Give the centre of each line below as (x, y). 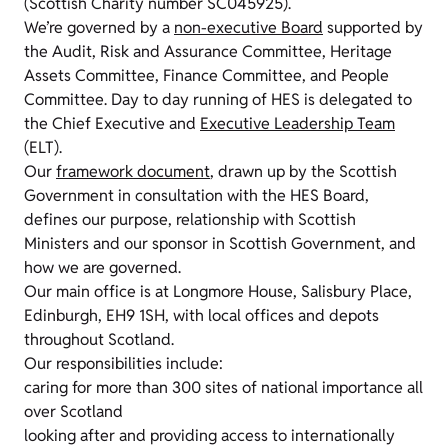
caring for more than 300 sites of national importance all (223, 387)
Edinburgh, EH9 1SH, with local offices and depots (201, 315)
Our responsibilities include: (123, 363)
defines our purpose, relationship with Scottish (190, 219)
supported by (373, 27)
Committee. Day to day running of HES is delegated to (218, 99)
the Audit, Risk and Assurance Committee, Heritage (208, 51)
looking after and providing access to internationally (209, 435)
